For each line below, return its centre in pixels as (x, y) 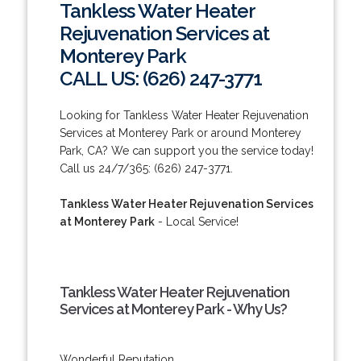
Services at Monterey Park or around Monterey (180, 133)
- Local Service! (196, 221)
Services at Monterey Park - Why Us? (173, 309)
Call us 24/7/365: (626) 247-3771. (146, 168)
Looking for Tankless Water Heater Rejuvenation (184, 115)
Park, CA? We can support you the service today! (186, 150)
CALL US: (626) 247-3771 (160, 78)
